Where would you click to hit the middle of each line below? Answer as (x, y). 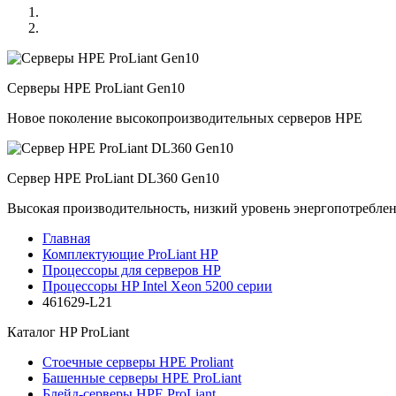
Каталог (33, 332)
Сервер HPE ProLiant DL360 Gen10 (113, 178)
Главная (66, 238)
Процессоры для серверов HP (132, 270)
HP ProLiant (94, 332)
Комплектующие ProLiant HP (130, 254)
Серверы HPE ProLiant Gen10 (96, 88)
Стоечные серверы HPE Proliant (138, 362)
